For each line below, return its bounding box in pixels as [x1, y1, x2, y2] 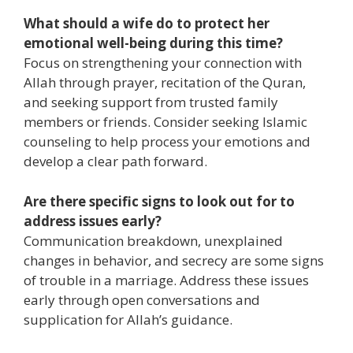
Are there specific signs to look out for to [24, 191, 295, 210]
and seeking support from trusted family [24, 93, 278, 112]
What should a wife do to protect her [24, 14, 269, 33]
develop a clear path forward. [24, 152, 207, 171]
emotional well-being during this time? [24, 34, 283, 53]
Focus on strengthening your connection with [24, 54, 302, 72]
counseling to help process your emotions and [24, 132, 310, 151]
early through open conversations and [24, 290, 260, 309]
